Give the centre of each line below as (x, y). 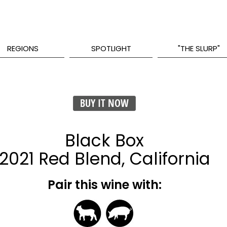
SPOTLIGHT (111, 48)
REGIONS (23, 48)
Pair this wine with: (104, 185)
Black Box (104, 141)
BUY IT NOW (104, 103)
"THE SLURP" (199, 48)
